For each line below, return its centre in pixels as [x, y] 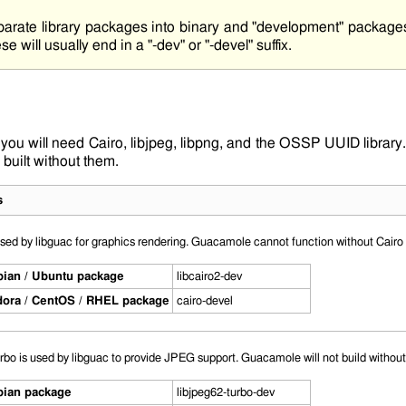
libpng [200, 143]
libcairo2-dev [209, 276]
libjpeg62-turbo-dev [225, 392]
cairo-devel [204, 300]
